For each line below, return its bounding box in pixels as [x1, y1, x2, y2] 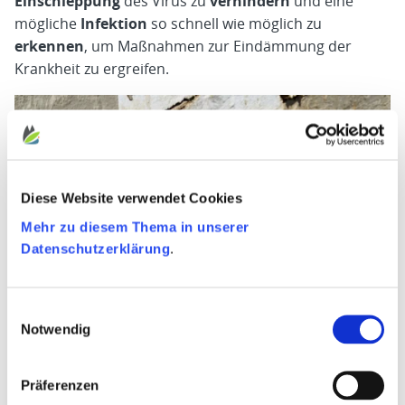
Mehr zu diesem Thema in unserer [21, 219, 250, 234]
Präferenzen [21, 377, 99, 393]
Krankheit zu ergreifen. [14, 59, 169, 79]
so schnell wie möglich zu [147, 14, 322, 33]
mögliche [14, 14, 80, 33]
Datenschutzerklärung [21, 240, 170, 256]
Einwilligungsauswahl [6, 303, 133, 318]
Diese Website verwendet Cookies [21, 190, 242, 206]
